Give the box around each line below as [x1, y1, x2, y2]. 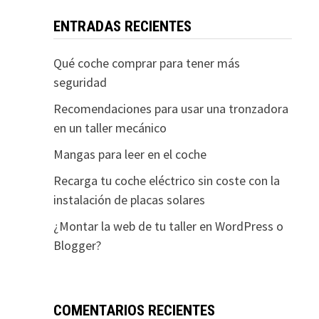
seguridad [53, 74, 107, 90]
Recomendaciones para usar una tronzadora [53, 100, 288, 117]
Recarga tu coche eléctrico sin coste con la [53, 172, 280, 189]
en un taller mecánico [53, 120, 167, 136]
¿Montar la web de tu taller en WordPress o [53, 218, 283, 234]
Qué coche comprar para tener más [53, 55, 240, 71]
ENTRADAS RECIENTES [53, 18, 192, 35]
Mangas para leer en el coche [53, 146, 206, 162]
